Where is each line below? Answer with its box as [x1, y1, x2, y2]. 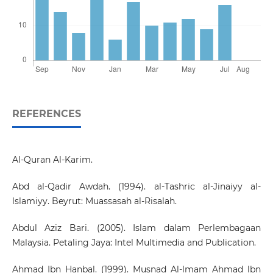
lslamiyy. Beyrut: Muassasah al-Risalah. [12, 196, 177, 207]
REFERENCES [12, 108, 81, 120]
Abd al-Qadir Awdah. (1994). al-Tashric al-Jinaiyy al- [12, 181, 261, 193]
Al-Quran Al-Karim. [12, 154, 93, 166]
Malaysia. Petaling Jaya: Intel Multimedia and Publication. [12, 237, 256, 249]
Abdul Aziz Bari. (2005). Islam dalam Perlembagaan [12, 222, 261, 234]
